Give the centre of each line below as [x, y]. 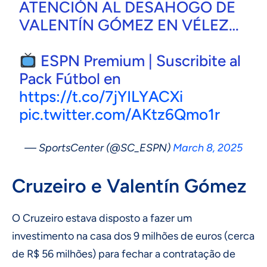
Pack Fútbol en [70, 79]
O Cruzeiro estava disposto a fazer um [102, 218]
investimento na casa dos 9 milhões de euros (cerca [133, 236]
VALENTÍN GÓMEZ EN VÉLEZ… [129, 25]
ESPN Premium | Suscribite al [139, 61]
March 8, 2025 [208, 148]
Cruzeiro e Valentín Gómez [129, 186]
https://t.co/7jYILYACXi [101, 97]
